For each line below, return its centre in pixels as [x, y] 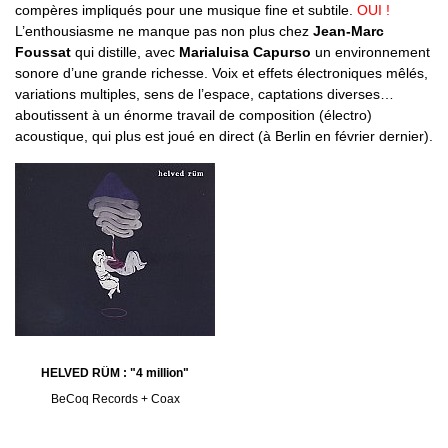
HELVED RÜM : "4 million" [115, 372]
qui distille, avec [125, 52]
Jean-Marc [348, 31]
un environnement [370, 52]
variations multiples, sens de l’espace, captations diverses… [204, 94]
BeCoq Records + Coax [115, 398]
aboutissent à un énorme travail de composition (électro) [193, 115]
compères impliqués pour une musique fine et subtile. [186, 10]
